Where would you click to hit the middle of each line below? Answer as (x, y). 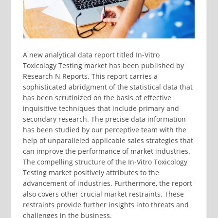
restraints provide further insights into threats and (106, 205)
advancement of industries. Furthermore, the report (107, 183)
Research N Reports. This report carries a (90, 76)
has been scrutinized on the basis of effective (97, 98)
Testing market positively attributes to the (91, 173)
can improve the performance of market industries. (106, 151)
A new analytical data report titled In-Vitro (91, 55)
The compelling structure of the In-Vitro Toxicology (105, 162)
